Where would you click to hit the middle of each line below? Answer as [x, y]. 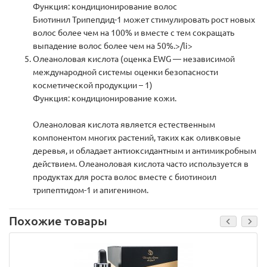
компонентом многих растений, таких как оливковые [137, 138]
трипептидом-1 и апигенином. [91, 190]
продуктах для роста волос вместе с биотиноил [125, 177]
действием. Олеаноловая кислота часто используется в [141, 164]
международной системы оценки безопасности [125, 72]
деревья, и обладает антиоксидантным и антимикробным [145, 151]
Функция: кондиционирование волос [105, 7]
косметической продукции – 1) [93, 86]
